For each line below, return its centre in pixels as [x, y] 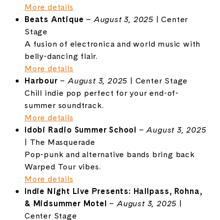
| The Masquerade [60, 142]
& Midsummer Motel [66, 203]
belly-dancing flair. [61, 56]
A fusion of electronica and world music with [112, 44]
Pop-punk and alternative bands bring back [110, 154]
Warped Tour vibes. [63, 166]
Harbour [41, 81]
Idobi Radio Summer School [80, 130]
